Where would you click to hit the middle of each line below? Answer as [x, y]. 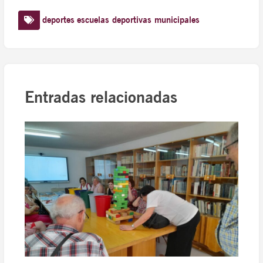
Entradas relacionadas [101, 97]
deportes [59, 20]
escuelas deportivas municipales [139, 20]
